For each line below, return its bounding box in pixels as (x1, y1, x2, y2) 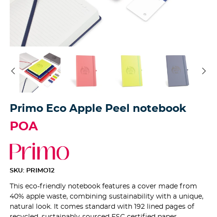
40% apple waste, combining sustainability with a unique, (10, 193, 203, 200)
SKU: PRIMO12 (10, 168, 55, 174)
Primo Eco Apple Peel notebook (10, 103, 186, 114)
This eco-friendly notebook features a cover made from (10, 183, 197, 190)
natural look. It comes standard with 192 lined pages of (10, 203, 194, 210)
